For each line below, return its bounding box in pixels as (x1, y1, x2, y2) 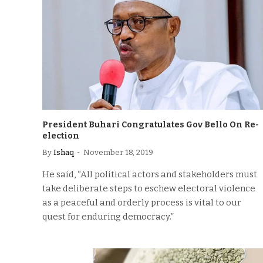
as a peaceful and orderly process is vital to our (42, 197, 241, 208)
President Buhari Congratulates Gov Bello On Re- (42, 120, 259, 130)
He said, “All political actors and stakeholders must (42, 169, 257, 180)
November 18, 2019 (83, 148, 153, 157)
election (42, 131, 79, 141)
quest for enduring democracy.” (42, 211, 174, 222)
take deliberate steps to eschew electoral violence (42, 183, 255, 194)
